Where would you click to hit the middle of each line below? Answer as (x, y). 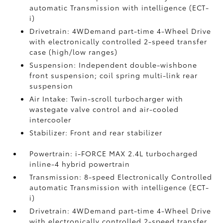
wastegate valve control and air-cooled (104, 109)
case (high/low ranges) (74, 52)
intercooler (51, 119)
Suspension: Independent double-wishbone (113, 64)
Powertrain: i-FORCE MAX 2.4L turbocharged (114, 153)
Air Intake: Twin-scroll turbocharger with (107, 98)
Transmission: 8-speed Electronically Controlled (121, 176)
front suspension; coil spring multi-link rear (114, 75)
